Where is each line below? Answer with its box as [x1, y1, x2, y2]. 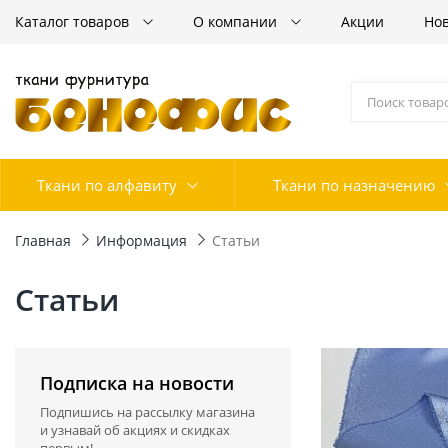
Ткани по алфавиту [37, 175, 177, 195]
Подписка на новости [40, 371, 234, 395]
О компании [193, 12, 281, 31]
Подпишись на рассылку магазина [40, 403, 255, 421]
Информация [96, 231, 187, 250]
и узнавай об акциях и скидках [40, 421, 230, 439]
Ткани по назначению [273, 175, 435, 195]
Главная [15, 231, 71, 250]
